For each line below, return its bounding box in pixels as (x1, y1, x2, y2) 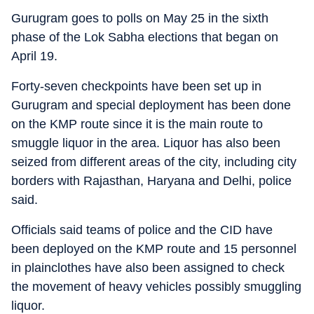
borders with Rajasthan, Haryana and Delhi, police (11, 174, 292, 188)
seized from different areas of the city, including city (11, 155, 296, 169)
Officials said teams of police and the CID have (11, 223, 273, 237)
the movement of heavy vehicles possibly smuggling (11, 280, 301, 294)
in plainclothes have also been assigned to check (11, 261, 285, 275)
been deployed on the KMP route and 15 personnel (11, 242, 296, 256)
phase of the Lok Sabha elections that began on (11, 30, 278, 44)
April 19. (11, 49, 57, 63)
